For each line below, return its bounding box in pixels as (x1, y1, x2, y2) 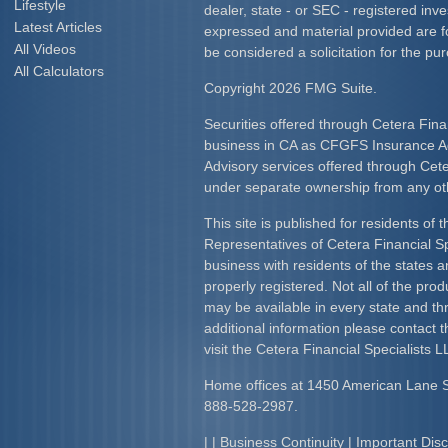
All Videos (14, 41, 76, 58)
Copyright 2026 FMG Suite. (204, 80, 377, 97)
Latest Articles (14, 19, 102, 36)
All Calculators (14, 63, 104, 80)
